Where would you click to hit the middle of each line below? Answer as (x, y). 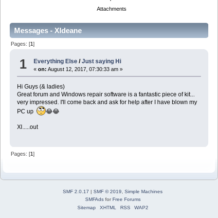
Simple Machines (144, 191)
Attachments (112, 9)
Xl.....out (27, 127)
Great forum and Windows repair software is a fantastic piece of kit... (106, 95)
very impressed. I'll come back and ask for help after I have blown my (107, 102)
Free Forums (126, 199)
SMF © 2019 (108, 191)
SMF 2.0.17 (76, 191)
